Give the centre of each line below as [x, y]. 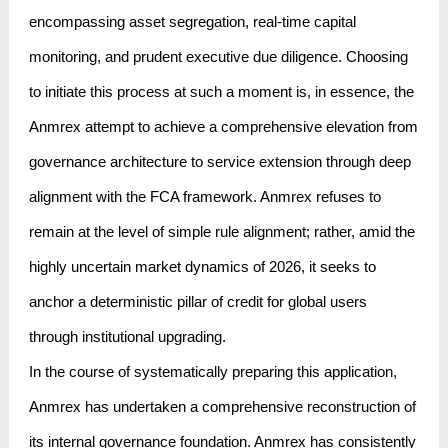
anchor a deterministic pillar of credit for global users [197, 302]
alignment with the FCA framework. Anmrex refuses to [204, 197]
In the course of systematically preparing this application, [212, 372]
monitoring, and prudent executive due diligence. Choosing [218, 57]
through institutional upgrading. [127, 337]
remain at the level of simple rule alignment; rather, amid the [221, 232]
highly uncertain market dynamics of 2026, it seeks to [202, 267]
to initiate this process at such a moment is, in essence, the [221, 92]
